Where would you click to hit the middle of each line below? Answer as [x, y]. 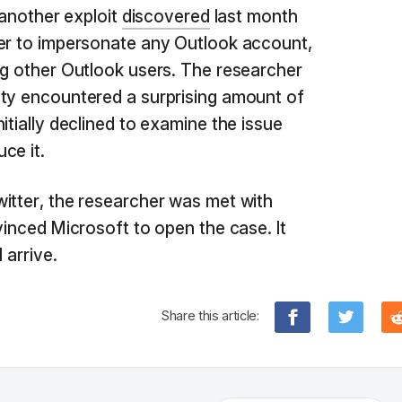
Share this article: [210, 316]
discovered [166, 17]
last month [253, 17]
